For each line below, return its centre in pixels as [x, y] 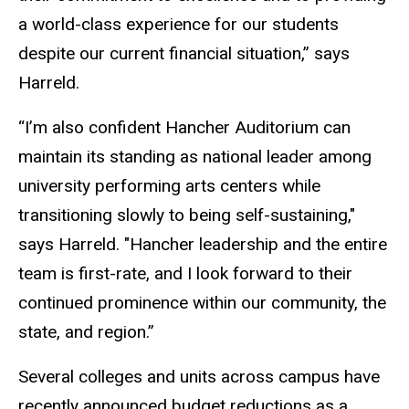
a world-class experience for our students [178, 24]
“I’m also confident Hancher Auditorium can [184, 127]
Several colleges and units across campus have [199, 376]
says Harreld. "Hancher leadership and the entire [203, 244]
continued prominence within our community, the [202, 302]
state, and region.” [86, 331]
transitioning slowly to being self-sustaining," [187, 215]
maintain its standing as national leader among [195, 156]
